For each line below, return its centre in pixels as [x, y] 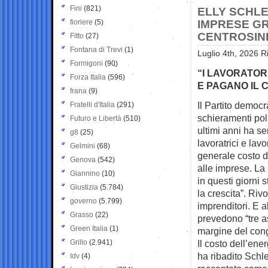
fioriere [81, 22]
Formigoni [86, 63]
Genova [83, 159]
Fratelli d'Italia [92, 104]
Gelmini [83, 146]
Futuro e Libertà [96, 118]
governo [83, 201]
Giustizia [84, 187]
